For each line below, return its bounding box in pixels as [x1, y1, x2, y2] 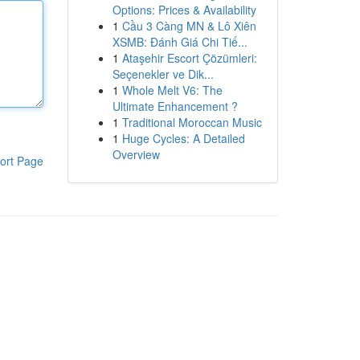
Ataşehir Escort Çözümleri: [121, 50, 257, 66]
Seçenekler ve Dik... [112, 66, 214, 82]
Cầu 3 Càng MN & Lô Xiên [121, 18, 256, 34]
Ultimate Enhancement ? [112, 98, 238, 114]
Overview [112, 146, 160, 162]
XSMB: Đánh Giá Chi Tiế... [112, 34, 247, 50]
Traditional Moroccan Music [121, 114, 262, 130]
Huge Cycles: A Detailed [121, 130, 245, 146]
